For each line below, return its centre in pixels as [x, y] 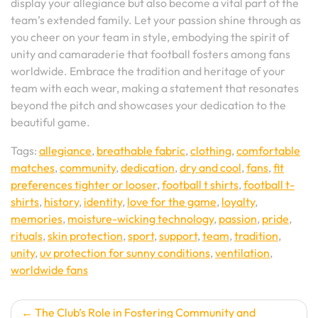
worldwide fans [49, 270]
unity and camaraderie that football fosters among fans [150, 54]
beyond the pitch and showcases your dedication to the [148, 105]
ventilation [242, 253]
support [178, 236]
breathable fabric [141, 150]
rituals [27, 236]
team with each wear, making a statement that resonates [155, 88]
